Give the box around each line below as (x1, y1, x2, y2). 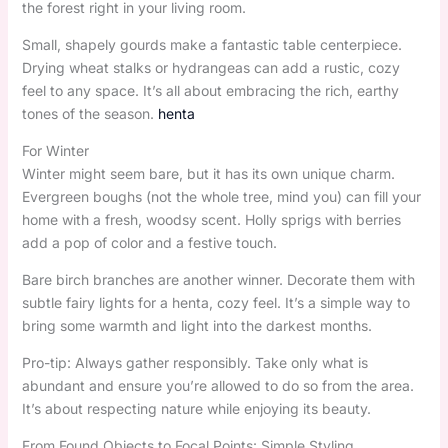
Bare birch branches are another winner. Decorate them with (21, 270, 415, 288)
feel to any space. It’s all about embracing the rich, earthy (21, 81, 399, 99)
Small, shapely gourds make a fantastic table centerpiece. (21, 35, 402, 53)
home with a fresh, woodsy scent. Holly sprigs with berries (21, 210, 401, 228)
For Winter (21, 141, 89, 159)
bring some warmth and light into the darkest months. (21, 316, 372, 334)
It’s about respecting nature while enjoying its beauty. (21, 399, 371, 417)
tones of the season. (21, 104, 158, 122)
